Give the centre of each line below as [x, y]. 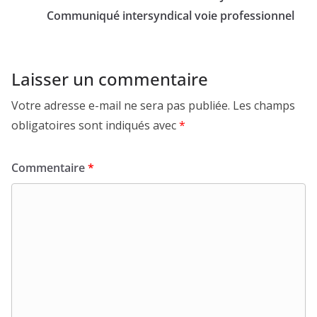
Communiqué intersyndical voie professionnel [171, 16]
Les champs [264, 106]
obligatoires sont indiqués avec [95, 126]
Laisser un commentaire [110, 79]
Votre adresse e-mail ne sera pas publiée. [121, 106]
